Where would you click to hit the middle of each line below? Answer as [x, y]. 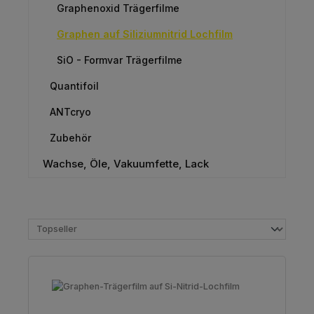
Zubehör [70, 137]
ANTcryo [70, 111]
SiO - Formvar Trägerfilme [120, 60]
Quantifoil [74, 86]
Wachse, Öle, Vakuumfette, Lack [126, 163]
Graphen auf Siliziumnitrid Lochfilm [145, 34]
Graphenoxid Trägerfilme [118, 8]
